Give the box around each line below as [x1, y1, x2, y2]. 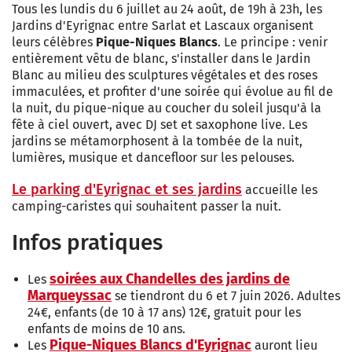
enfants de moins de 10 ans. [27, 321, 185, 336]
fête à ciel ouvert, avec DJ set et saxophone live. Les [12, 116, 307, 132]
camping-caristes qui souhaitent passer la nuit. [12, 198, 281, 214]
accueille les [242, 181, 317, 197]
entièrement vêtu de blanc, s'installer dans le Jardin [12, 50, 310, 66]
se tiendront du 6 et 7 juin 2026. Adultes [112, 288, 340, 303]
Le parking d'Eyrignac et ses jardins [12, 180, 242, 198]
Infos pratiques [12, 229, 163, 255]
